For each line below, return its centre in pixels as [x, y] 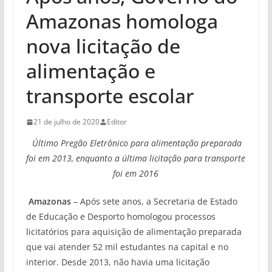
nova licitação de [103, 46]
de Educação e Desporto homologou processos [121, 217]
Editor [117, 122]
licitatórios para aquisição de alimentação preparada [134, 232]
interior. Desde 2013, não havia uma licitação [117, 262]
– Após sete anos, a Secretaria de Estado [154, 202]
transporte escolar [110, 96]
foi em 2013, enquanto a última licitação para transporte [136, 158]
